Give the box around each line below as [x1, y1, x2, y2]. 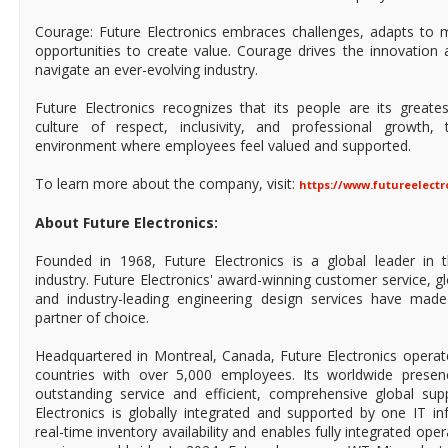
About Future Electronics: [35, 213, 218, 233]
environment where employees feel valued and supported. [35, 136, 411, 156]
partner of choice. [35, 308, 149, 328]
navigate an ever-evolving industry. [35, 60, 258, 80]
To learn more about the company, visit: [35, 174, 299, 194]
